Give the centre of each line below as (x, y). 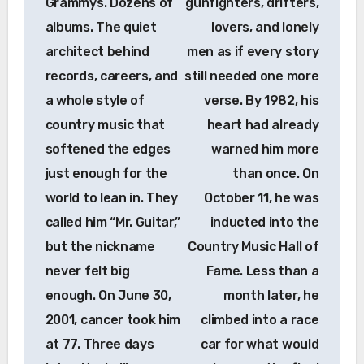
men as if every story (253, 51)
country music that (105, 124)
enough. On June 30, (108, 295)
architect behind (97, 51)
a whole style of (95, 100)
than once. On (276, 173)
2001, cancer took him (113, 319)
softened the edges (108, 149)
